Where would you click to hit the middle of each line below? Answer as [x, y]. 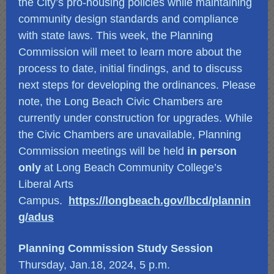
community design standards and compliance [128, 19]
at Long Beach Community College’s [131, 168]
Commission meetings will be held [103, 151]
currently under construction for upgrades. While [135, 118]
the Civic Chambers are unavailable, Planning [130, 135]
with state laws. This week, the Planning [116, 35]
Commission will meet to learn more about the [130, 52]
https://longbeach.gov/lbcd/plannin [160, 201]
